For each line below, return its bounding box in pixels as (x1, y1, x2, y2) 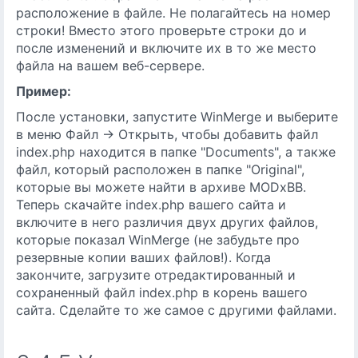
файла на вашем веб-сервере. (16, 58, 205, 74)
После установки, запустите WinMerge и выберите (16, 109, 338, 125)
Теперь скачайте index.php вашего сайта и (16, 197, 286, 213)
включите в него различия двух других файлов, (16, 214, 318, 230)
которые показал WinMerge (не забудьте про (16, 232, 300, 248)
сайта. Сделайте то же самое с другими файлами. (16, 302, 336, 318)
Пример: (16, 83, 71, 99)
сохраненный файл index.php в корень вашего (16, 284, 308, 300)
